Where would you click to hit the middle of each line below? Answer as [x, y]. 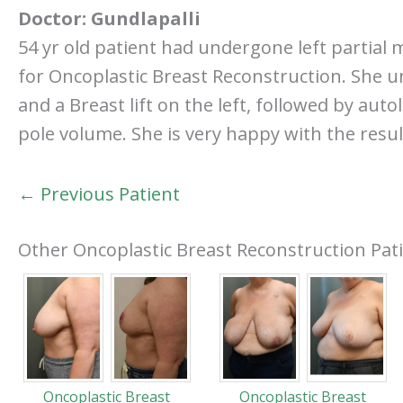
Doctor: [54, 18]
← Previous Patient [99, 194]
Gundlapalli [146, 18]
